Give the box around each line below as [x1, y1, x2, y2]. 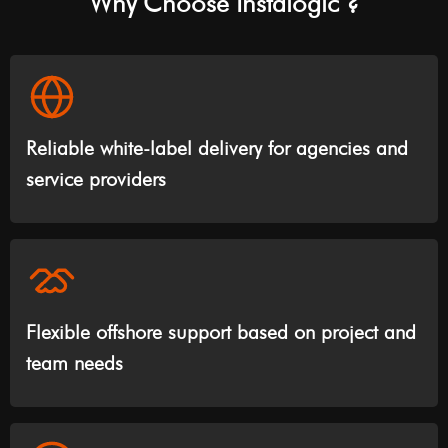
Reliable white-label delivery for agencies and [26, 136, 408, 161]
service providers [26, 167, 166, 192]
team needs [26, 351, 123, 376]
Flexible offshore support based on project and [26, 320, 416, 345]
